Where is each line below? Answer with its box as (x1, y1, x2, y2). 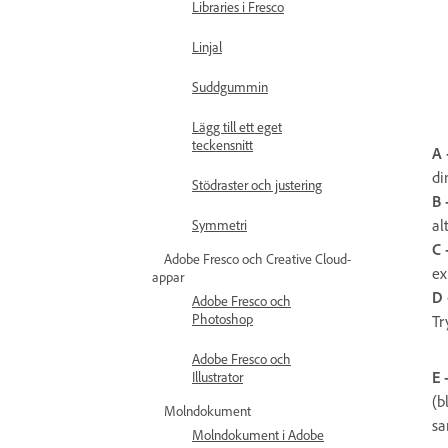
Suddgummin (192, 78, 268, 95)
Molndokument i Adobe (192, 426, 324, 443)
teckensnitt (192, 136, 253, 153)
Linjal (192, 38, 222, 55)
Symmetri (192, 216, 247, 233)
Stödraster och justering (192, 176, 322, 193)
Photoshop (192, 310, 253, 327)
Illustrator (192, 368, 243, 385)
